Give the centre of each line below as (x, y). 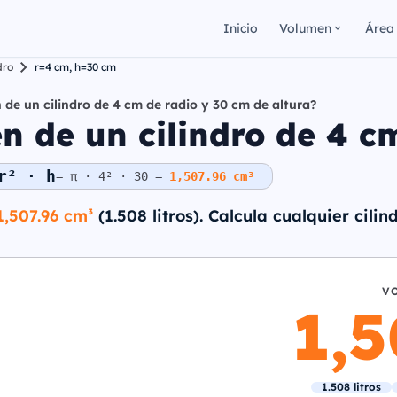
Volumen (305, 28)
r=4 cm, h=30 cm (75, 67)
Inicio (241, 28)
